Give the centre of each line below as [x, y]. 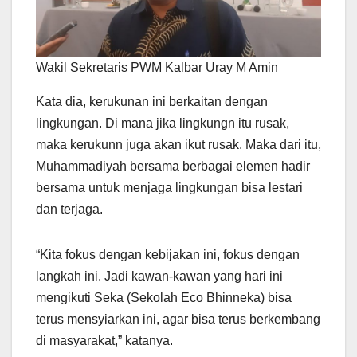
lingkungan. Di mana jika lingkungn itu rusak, [163, 123]
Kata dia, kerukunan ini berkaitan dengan [152, 101]
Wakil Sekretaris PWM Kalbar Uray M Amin [157, 67]
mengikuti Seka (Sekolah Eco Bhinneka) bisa [164, 297]
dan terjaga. [69, 209]
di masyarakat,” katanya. [104, 340]
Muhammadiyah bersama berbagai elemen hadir [173, 166]
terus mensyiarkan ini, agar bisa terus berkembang [178, 319]
